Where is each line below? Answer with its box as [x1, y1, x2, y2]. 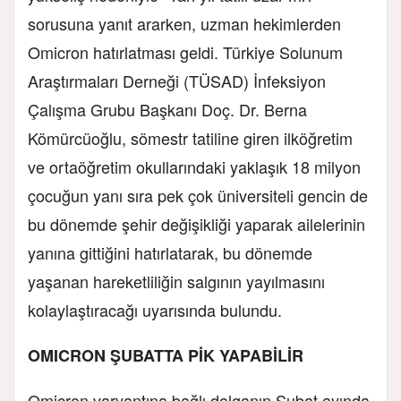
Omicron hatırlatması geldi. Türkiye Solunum [28, 40, 343, 64]
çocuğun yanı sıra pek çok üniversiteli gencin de [28, 183, 368, 208]
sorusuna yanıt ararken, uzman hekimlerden [28, 12, 341, 36]
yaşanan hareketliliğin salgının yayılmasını [28, 269, 325, 294]
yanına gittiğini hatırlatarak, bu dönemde [28, 241, 312, 265]
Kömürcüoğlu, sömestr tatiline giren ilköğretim [28, 126, 353, 150]
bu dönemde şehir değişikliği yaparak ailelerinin [28, 212, 365, 236]
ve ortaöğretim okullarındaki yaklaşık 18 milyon [28, 155, 361, 179]
